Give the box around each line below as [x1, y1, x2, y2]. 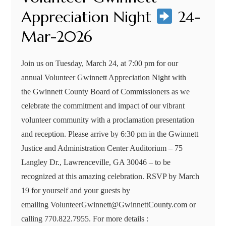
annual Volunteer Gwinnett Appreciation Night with [21, 73, 187, 82]
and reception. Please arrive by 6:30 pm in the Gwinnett [21, 129, 199, 138]
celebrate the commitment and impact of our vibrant [21, 101, 185, 110]
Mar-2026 [21, 27, 93, 46]
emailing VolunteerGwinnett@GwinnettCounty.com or [21, 200, 196, 209]
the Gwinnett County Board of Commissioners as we [21, 87, 190, 96]
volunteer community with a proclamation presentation [21, 115, 195, 124]
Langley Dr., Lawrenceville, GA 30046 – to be [21, 157, 171, 166]
